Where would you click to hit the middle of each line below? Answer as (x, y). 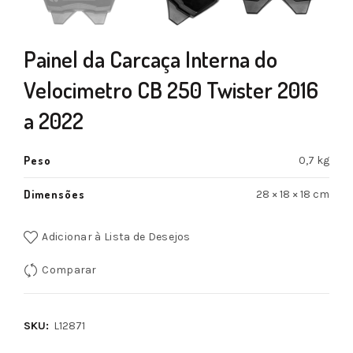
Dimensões (54, 195)
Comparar (69, 270)
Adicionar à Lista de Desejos (116, 237)
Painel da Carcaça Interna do (150, 59)
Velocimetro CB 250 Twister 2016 (171, 90)
